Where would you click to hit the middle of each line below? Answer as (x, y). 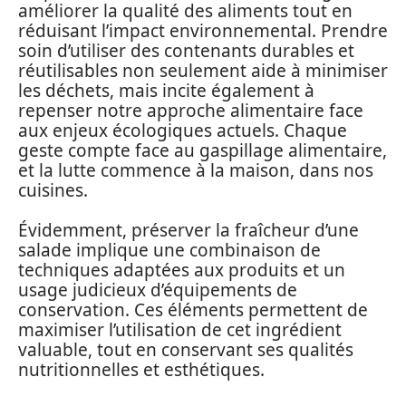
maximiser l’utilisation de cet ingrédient (180, 330)
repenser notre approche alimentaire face (191, 110)
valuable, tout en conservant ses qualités (186, 350)
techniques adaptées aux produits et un (182, 270)
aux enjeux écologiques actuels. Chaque (183, 130)
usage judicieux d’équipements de (158, 290)
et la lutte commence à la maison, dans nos (196, 170)
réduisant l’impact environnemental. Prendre (203, 30)
